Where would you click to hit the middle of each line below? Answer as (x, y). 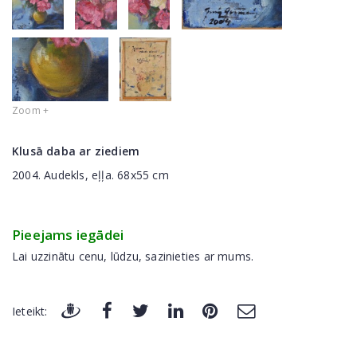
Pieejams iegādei (68, 234)
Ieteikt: (30, 312)
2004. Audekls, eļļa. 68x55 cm (90, 175)
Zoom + (31, 110)
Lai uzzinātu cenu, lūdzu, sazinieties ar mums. (133, 256)
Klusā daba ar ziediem (76, 151)
